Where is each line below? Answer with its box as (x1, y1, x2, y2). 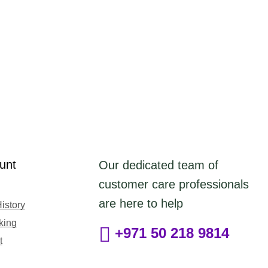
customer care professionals (98, 177, 249, 191)
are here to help (98, 196, 183, 210)
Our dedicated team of (98, 158, 218, 172)
